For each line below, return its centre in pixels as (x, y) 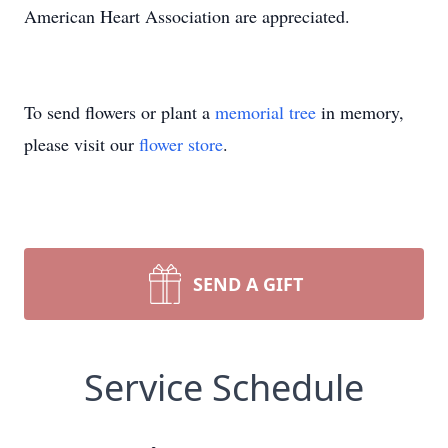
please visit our (81, 144)
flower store (181, 144)
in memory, (360, 112)
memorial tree (265, 112)
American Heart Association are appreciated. (187, 16)
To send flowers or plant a (119, 112)
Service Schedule (224, 387)
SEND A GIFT (248, 284)
